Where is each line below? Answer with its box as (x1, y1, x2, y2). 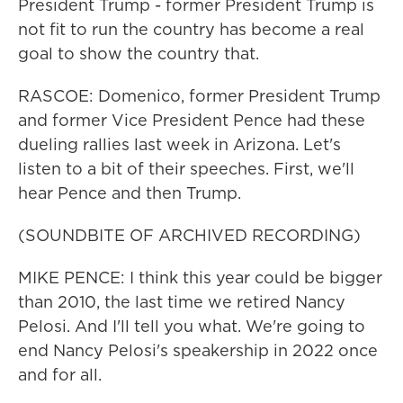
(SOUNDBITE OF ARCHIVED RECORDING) (18, 224, 361, 246)
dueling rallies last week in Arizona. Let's (18, 133, 341, 156)
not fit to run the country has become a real (18, 18, 364, 40)
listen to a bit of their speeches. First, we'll (18, 157, 354, 180)
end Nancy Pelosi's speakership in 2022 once (18, 339, 378, 362)
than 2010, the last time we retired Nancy (18, 291, 345, 313)
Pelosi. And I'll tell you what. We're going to (18, 315, 365, 337)
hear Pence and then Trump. (18, 182, 241, 204)
